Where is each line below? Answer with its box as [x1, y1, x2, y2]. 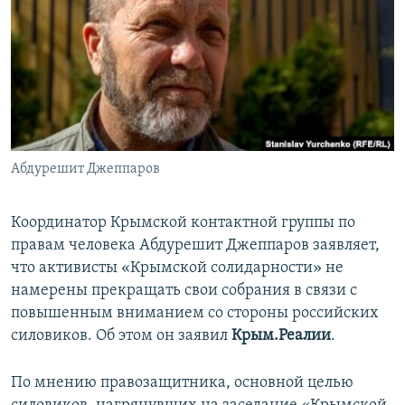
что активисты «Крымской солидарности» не [11, 259, 344, 278]
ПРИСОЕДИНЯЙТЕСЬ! [16, 8, 130, 22]
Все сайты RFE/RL [31, 129, 155, 147]
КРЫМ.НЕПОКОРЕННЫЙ [33, 42, 159, 56]
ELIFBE [33, 75, 67, 89]
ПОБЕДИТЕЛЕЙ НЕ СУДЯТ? [33, 10, 169, 24]
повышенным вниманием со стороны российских [11, 305, 379, 323]
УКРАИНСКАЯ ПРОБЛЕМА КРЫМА [33, 108, 203, 121]
